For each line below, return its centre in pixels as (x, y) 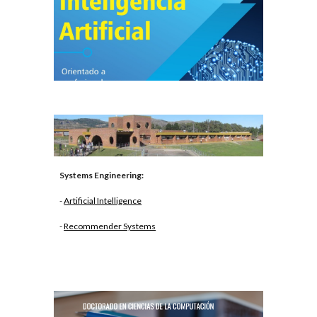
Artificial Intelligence (103, 201)
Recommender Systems (110, 226)
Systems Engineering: (102, 175)
